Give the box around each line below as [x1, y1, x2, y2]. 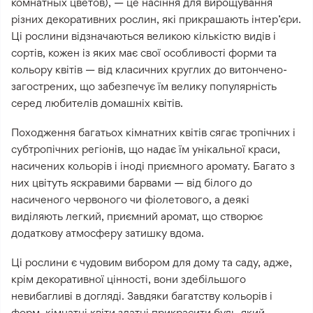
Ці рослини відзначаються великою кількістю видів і [11, 29, 276, 43]
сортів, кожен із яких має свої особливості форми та [11, 46, 277, 60]
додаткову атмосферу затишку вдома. [11, 226, 204, 240]
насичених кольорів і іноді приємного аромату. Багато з [11, 159, 295, 173]
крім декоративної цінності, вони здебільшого [11, 272, 246, 286]
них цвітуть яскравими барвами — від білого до [11, 176, 252, 190]
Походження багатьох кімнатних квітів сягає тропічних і [11, 126, 296, 140]
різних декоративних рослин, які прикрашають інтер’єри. [11, 13, 301, 27]
